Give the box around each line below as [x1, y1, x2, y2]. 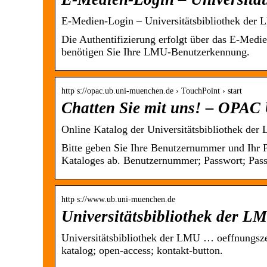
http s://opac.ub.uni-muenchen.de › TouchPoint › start [61, 86, 242, 96]
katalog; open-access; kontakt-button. [61, 244, 223, 257]
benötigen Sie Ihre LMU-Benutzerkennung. [61, 46, 250, 58]
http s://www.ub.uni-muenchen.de [61, 195, 175, 204]
